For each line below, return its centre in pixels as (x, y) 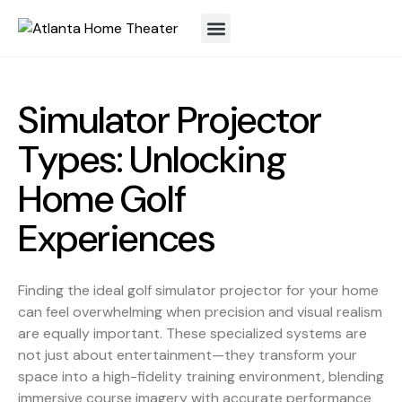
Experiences (117, 239)
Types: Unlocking (153, 160)
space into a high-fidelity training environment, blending (201, 377)
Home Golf (102, 199)
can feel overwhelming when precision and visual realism (200, 312)
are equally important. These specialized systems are (192, 334)
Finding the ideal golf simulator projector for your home (198, 291)
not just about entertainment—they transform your (188, 355)
